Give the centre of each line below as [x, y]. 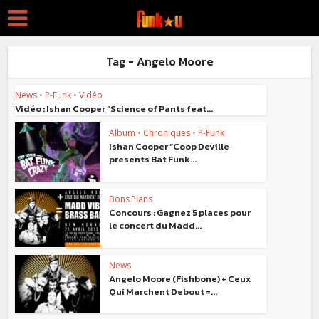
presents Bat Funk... [153, 159]
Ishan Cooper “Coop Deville [169, 146]
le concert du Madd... [156, 225]
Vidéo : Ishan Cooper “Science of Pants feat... [114, 109]
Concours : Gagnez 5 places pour [180, 212]
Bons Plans [131, 199]
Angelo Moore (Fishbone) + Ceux [180, 278]
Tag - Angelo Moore [159, 61]
